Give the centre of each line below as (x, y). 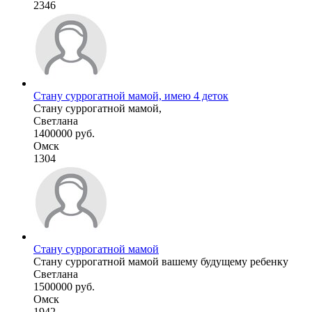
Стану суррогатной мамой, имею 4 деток (131, 95)
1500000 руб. (64, 286)
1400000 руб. (64, 133)
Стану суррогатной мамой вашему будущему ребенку (161, 261)
